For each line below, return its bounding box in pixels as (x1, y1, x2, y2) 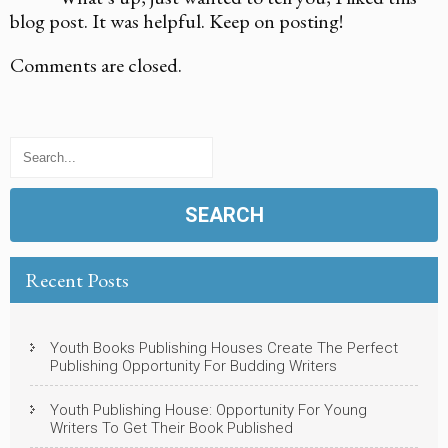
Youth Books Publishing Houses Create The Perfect (50, 338, 398, 357)
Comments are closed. (10, 51, 182, 78)
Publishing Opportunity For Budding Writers (50, 356, 337, 375)
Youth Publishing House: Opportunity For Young (50, 400, 367, 419)
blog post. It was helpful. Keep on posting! (10, 7, 343, 34)
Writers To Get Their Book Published (50, 418, 293, 437)
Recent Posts (25, 266, 129, 293)
